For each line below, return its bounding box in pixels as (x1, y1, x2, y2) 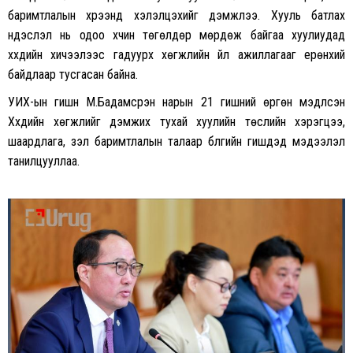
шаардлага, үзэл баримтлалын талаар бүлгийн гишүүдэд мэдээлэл (8, 134, 345, 150)
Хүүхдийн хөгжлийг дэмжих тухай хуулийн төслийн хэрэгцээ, (8, 114, 345, 130)
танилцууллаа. (8, 154, 80, 169)
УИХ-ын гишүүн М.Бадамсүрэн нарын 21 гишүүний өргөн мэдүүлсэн (8, 95, 345, 110)
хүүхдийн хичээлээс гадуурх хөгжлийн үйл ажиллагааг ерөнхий (8, 47, 345, 63)
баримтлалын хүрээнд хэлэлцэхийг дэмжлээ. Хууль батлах (8, 8, 345, 24)
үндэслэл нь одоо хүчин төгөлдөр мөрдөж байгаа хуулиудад (8, 28, 345, 43)
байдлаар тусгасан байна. (8, 67, 138, 83)
